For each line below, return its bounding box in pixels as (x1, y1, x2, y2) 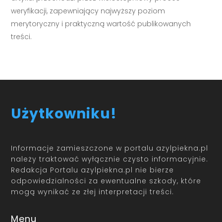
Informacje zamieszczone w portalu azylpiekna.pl (11, 143, 209, 153)
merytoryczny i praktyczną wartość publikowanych (11, 19, 191, 29)
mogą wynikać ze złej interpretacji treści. (11, 186, 174, 197)
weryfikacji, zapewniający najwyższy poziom (11, 6, 166, 16)
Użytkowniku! (11, 104, 117, 124)
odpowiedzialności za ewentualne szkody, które (11, 175, 202, 186)
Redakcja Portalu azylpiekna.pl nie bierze (11, 165, 174, 175)
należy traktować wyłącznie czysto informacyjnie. (11, 154, 209, 164)
